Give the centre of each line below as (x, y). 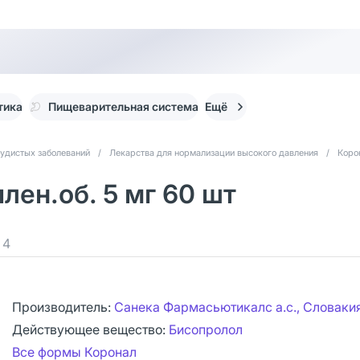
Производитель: (63, 307)
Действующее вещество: (90, 329)
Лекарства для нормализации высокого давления (214, 153)
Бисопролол (206, 329)
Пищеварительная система (123, 106)
